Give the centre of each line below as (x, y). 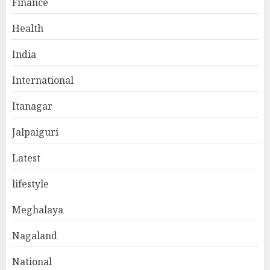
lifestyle (30, 184)
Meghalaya (38, 209)
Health (28, 28)
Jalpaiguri (35, 132)
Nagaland (35, 235)
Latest (26, 158)
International (43, 80)
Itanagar (32, 106)
